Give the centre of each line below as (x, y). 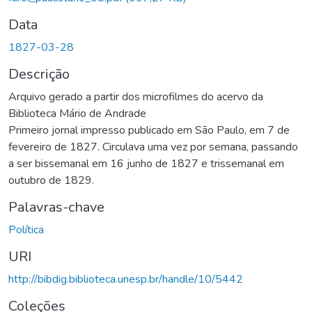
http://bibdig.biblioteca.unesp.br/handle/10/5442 (126, 279)
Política (26, 229)
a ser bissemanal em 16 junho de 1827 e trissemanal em (146, 163)
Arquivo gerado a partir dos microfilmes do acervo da (136, 96)
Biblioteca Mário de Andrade (77, 113)
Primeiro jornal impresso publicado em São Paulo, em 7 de (149, 130)
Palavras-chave (56, 207)
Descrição (39, 74)
